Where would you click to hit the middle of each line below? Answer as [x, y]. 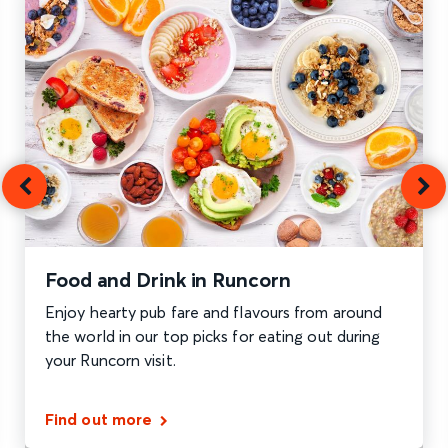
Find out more [99, 419]
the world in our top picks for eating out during [213, 336]
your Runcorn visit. [110, 360]
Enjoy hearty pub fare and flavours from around [214, 312]
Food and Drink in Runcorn [168, 280]
